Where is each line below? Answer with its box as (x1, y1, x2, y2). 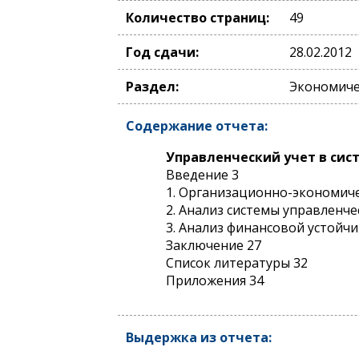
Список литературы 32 (166, 254, 308, 272)
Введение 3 (166, 166, 239, 184)
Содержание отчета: (126, 117, 268, 135)
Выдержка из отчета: (126, 329, 272, 346)
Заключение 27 (166, 236, 261, 254)
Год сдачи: (126, 43, 199, 61)
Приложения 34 (166, 272, 264, 289)
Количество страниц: (126, 9, 269, 26)
